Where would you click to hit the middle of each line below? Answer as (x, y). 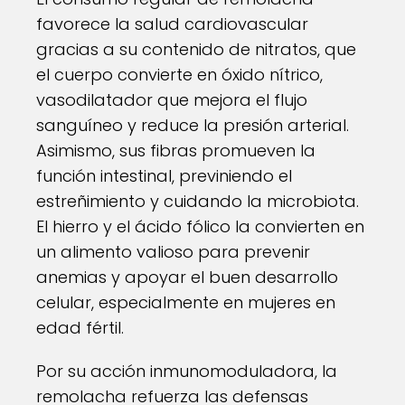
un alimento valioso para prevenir (173, 252)
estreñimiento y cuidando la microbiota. (198, 201)
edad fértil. (80, 328)
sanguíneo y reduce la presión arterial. (193, 125)
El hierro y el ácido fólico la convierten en (200, 226)
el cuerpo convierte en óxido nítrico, (179, 75)
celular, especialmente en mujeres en (186, 302)
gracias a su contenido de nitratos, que (196, 49)
